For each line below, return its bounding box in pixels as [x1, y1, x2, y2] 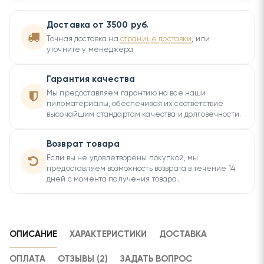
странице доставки [120, 35, 192, 44]
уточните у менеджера [47, 46, 133, 54]
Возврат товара [47, 140, 120, 149]
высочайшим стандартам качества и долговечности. [47, 111, 242, 119]
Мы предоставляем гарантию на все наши [47, 90, 206, 98]
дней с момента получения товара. [47, 176, 179, 184]
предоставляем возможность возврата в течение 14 [47, 165, 236, 173]
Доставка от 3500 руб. [47, 21, 149, 30]
